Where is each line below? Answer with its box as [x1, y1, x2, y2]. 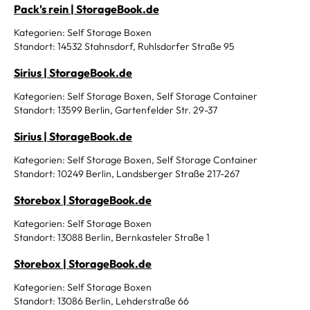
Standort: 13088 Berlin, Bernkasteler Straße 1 [14, 231, 210, 244]
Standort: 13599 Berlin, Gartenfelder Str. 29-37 [14, 104, 217, 116]
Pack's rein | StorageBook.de [14, 2, 159, 16]
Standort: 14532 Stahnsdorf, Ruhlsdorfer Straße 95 [14, 40, 235, 53]
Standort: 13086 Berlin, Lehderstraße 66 [14, 295, 189, 307]
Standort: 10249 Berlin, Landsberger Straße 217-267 [14, 167, 239, 180]
